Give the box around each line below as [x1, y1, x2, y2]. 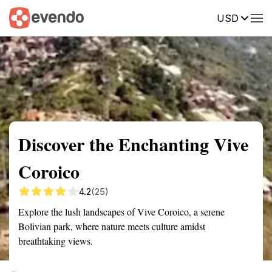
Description [170, 12, 216, 22]
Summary [9, 12, 46, 22]
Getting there [100, 12, 152, 22]
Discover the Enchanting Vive [18, 131, 248, 157]
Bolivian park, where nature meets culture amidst [18, 220, 205, 233]
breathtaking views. [18, 234, 93, 247]
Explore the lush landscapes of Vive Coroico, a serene [18, 205, 225, 218]
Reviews [234, 12, 268, 22]
